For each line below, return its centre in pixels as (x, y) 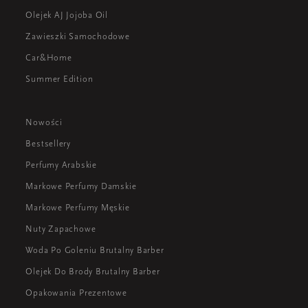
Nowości (44, 122)
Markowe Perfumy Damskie (81, 186)
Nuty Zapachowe (61, 229)
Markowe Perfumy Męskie (78, 208)
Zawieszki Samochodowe (78, 36)
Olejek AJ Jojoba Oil (67, 15)
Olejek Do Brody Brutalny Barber (93, 272)
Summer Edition (59, 79)
